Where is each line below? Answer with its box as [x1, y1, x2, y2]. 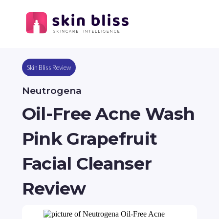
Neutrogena [22, 85, 82, 97]
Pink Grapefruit [22, 128, 157, 150]
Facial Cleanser [22, 153, 152, 175]
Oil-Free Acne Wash [22, 103, 195, 125]
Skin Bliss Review [26, 63, 71, 71]
